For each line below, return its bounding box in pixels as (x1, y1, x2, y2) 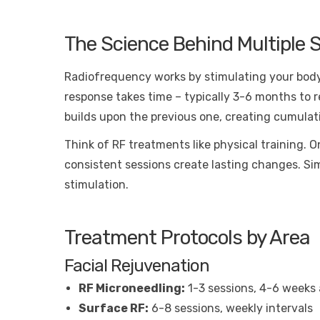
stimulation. (64, 178, 129, 192)
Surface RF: (79, 301, 149, 316)
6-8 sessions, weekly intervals (149, 301, 313, 316)
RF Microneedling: (79, 281, 185, 296)
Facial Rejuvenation (64, 256, 209, 276)
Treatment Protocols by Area (64, 226, 310, 250)
